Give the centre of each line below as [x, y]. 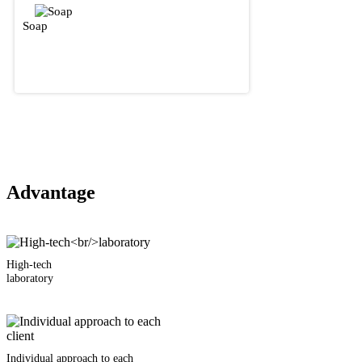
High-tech [29, 265]
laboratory [30, 278]
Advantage [51, 192]
